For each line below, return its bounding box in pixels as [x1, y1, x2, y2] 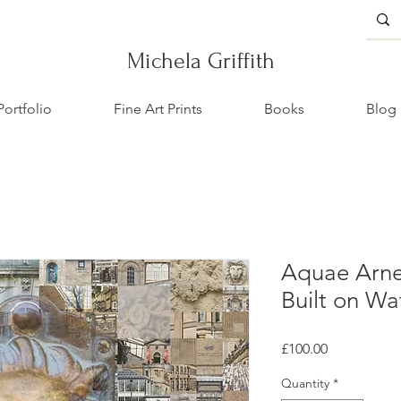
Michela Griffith [126, 48, 275, 73]
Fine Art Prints [113, 100, 202, 117]
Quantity [281, 375, 329, 392]
